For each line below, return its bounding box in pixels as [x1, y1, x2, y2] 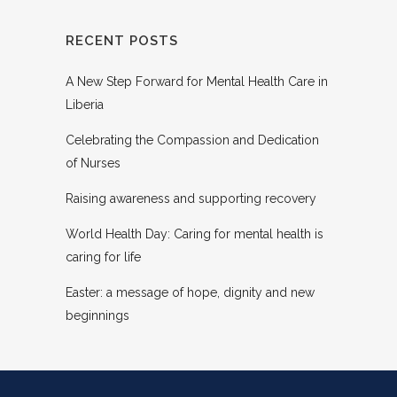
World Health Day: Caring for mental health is [66, 227, 323, 242]
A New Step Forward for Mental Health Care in [66, 74, 328, 90]
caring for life [66, 250, 141, 265]
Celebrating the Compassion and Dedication [66, 133, 319, 148]
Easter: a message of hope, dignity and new [66, 285, 315, 300]
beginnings [66, 308, 129, 323]
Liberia [66, 97, 104, 113]
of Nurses [66, 156, 121, 171]
